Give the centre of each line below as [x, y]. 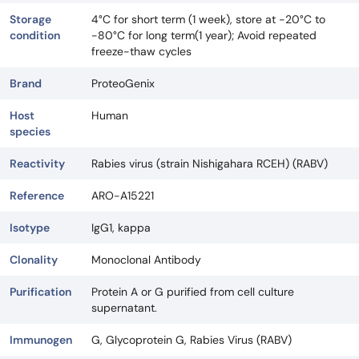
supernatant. [124, 307]
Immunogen [41, 339]
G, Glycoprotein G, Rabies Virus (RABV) [192, 339]
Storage [30, 19]
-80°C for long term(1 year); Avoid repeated [204, 35]
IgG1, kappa [121, 227]
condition [35, 35]
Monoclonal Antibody [146, 259]
